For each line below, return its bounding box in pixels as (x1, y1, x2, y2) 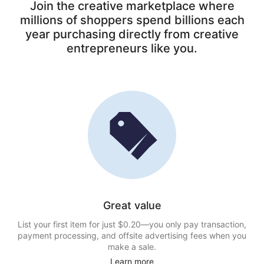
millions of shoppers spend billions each (19, 13, 245, 27)
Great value (103, 199, 161, 212)
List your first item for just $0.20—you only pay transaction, (18, 219, 246, 229)
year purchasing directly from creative (25, 27, 239, 41)
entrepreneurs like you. (67, 41, 197, 55)
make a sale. (108, 242, 156, 252)
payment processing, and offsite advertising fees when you (18, 230, 246, 240)
